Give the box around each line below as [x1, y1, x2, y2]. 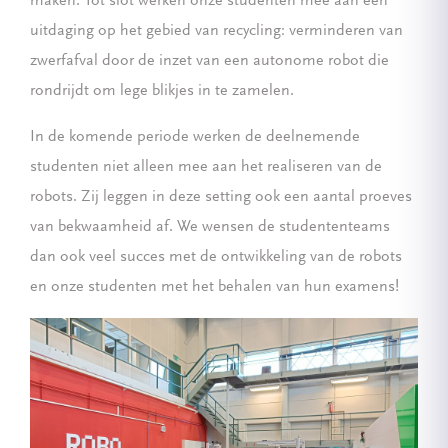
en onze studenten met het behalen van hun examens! [30, 279, 399, 295]
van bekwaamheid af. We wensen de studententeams [30, 219, 390, 235]
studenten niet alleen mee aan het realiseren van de [30, 159, 382, 175]
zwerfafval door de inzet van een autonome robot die [30, 53, 389, 69]
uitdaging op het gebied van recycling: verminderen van [30, 23, 403, 39]
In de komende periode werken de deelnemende [30, 129, 360, 145]
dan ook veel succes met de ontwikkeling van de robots [30, 249, 402, 265]
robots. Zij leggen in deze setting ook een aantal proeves [30, 189, 412, 205]
